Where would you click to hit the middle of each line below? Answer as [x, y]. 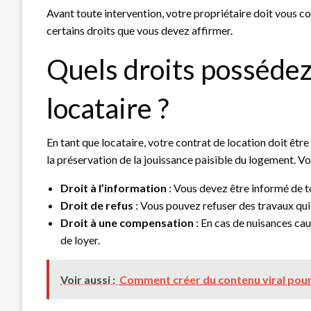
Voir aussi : [88, 279]
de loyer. [80, 239]
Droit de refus [97, 205]
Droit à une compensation [127, 222]
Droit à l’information [114, 187]
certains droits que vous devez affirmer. [140, 30]
